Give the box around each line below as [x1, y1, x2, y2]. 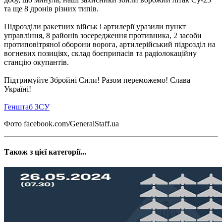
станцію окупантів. [4, 57, 69, 66]
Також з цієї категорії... [4, 148, 86, 157]
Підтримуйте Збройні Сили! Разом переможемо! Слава [4, 75, 190, 84]
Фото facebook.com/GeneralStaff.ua [4, 119, 119, 128]
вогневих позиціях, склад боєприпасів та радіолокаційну [4, 49, 197, 57]
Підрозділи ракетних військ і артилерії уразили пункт [4, 22, 186, 31]
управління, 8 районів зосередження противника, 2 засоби [4, 31, 202, 40]
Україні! [4, 84, 31, 93]
